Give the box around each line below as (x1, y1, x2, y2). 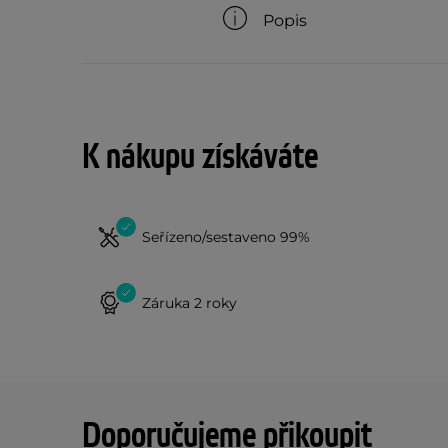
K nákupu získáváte (82, 135, 318, 180)
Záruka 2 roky (142, 293, 237, 312)
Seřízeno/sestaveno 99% (142, 227, 310, 246)
